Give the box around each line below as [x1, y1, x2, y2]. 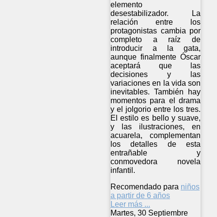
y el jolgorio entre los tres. [110, 105, 201, 114]
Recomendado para [110, 183, 179, 191]
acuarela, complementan [110, 131, 201, 140]
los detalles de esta [110, 140, 201, 149]
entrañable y [110, 149, 201, 157]
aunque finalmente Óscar [110, 53, 201, 62]
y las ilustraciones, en [110, 123, 201, 131]
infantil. [110, 166, 135, 175]
